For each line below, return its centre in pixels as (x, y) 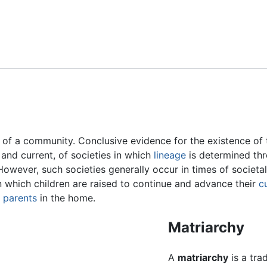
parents (20, 198)
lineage (170, 155)
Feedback (38, 18)
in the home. (66, 198)
